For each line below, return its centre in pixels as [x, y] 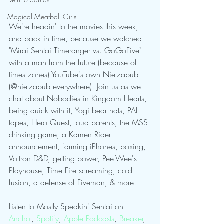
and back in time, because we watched [77, 38]
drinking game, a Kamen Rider [61, 134]
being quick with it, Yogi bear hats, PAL [75, 110]
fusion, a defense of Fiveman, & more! [73, 182]
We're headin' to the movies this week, [75, 26]
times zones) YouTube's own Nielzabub [75, 74]
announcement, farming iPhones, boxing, [79, 146]
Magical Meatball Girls [42, 17]
